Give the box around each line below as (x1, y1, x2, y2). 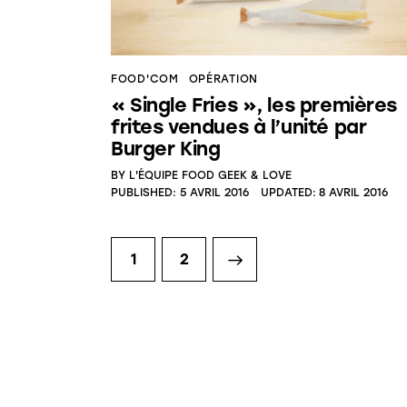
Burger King (111, 136, 221, 160)
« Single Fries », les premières (111, 93, 397, 116)
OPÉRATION (188, 72, 258, 85)
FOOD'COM (111, 72, 179, 85)
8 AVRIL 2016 (319, 186, 389, 200)
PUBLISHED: (111, 186, 176, 200)
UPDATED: (260, 186, 316, 200)
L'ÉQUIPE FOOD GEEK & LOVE (128, 169, 292, 183)
